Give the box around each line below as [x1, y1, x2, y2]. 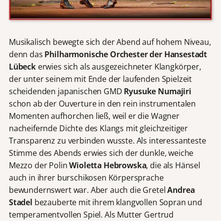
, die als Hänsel [146, 159, 200, 171]
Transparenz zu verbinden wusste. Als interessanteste [8, 135, 206, 146]
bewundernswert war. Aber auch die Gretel [8, 184, 168, 195]
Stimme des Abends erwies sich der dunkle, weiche [8, 147, 194, 158]
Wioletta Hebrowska [69, 159, 147, 171]
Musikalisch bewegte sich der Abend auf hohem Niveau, [8, 36, 211, 47]
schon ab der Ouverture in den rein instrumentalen [8, 98, 196, 109]
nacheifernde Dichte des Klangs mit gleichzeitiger [8, 122, 188, 134]
